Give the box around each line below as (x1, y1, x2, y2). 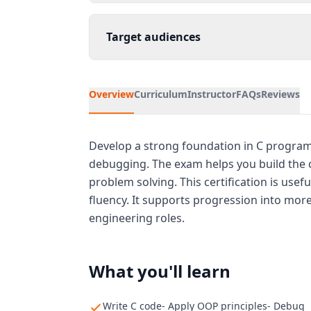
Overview (89, 87, 134, 101)
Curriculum (134, 87, 187, 101)
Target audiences (106, 29, 201, 44)
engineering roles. (89, 210, 185, 226)
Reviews (261, 87, 300, 101)
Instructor (187, 87, 236, 101)
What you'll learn (89, 260, 230, 283)
